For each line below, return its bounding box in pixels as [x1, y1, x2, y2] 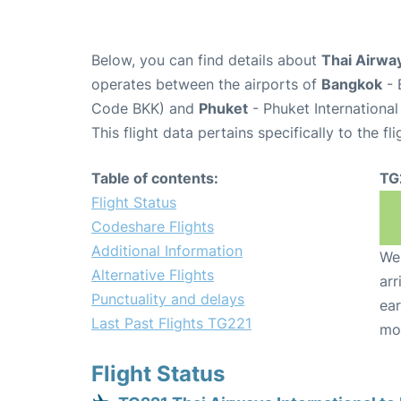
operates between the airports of [91, 75, 321, 94]
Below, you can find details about [91, 51, 321, 70]
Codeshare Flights [91, 218, 214, 236]
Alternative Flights [91, 266, 214, 285]
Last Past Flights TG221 [91, 314, 252, 333]
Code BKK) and [91, 99, 199, 118]
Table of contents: [91, 169, 218, 188]
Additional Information [91, 242, 243, 260]
